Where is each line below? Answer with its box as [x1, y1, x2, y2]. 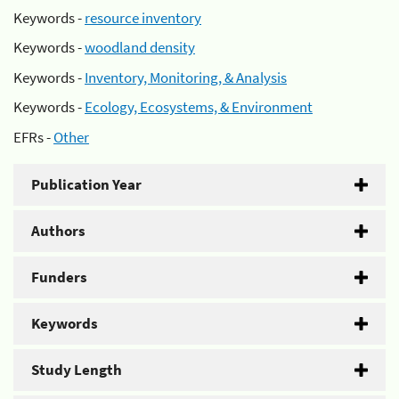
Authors [31, 220, 85, 240]
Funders [31, 266, 87, 287]
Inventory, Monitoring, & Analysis [85, 67, 287, 87]
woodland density [85, 37, 195, 57]
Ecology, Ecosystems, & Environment [85, 97, 313, 117]
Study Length [31, 359, 122, 379]
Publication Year [31, 174, 142, 194]
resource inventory [85, 7, 201, 28]
